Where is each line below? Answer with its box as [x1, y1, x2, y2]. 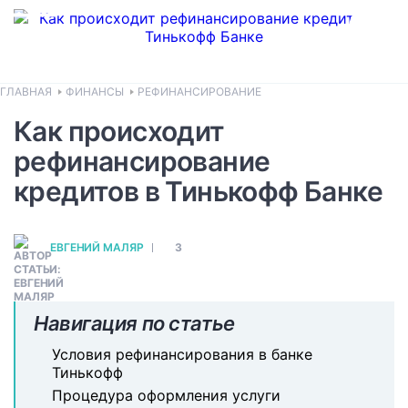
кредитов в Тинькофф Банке [14, 175, 382, 208]
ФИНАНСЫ [66, 85, 124, 98]
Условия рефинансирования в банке [52, 345, 312, 363]
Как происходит [14, 115, 225, 148]
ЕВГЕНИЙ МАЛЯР [50, 240, 144, 254]
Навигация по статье [34, 311, 235, 335]
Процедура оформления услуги [52, 386, 280, 404]
